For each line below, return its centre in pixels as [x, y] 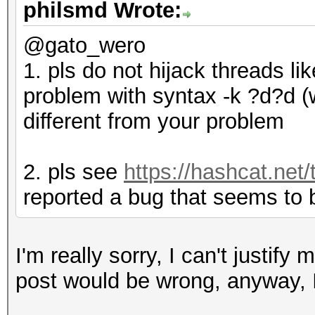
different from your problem [154, 121]
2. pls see [73, 172]
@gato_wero [84, 45]
